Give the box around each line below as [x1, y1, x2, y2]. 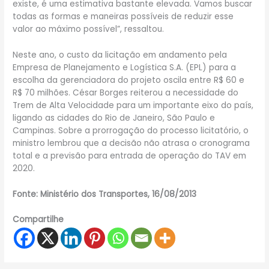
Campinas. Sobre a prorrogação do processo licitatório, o [13, 124, 249, 136]
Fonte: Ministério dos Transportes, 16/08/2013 [13, 188, 197, 200]
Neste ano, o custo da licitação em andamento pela [13, 49, 228, 61]
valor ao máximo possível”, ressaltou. [13, 23, 165, 35]
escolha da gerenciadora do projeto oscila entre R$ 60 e [13, 74, 245, 86]
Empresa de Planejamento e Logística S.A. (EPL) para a [13, 61, 237, 73]
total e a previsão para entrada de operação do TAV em [13, 150, 247, 162]
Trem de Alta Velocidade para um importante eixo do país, [13, 99, 254, 111]
